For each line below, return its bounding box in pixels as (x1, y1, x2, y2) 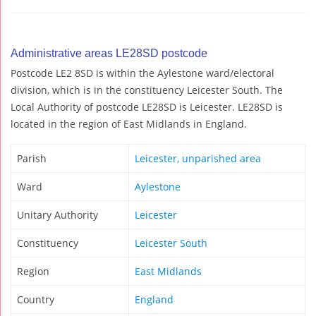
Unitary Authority (17, 207, 98, 221)
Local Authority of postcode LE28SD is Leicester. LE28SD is (11, 99, 283, 114)
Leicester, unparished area (135, 151, 261, 165)
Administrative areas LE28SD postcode (11, 47, 207, 59)
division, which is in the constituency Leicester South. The (11, 83, 283, 97)
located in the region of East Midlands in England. (11, 116, 247, 130)
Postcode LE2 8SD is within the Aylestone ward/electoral (11, 66, 274, 80)
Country (17, 292, 54, 306)
